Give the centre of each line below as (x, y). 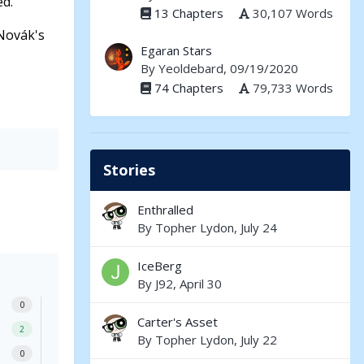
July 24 (259, 227)
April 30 (201, 284)
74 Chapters (189, 87)
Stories (129, 170)
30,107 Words (291, 13)
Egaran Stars (176, 50)
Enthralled (165, 210)
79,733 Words (291, 87)
